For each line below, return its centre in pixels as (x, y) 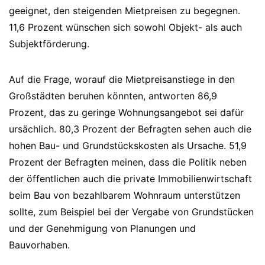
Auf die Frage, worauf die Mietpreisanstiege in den (122, 79)
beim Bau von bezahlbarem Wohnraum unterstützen (125, 195)
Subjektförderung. (49, 44)
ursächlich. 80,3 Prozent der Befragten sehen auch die (130, 129)
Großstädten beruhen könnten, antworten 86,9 (113, 96)
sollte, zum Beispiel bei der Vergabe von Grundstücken (131, 212)
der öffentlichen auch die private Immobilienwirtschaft (130, 179)
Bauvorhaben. (39, 245)
